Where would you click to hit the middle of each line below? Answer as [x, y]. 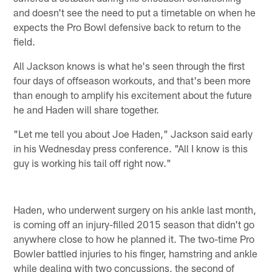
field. [25, 42]
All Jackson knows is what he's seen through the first [129, 66]
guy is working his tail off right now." [93, 163]
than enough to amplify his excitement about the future [133, 95]
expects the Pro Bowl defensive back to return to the [127, 27]
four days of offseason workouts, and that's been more [132, 80]
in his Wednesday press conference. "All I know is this [131, 148]
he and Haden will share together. [87, 110]
